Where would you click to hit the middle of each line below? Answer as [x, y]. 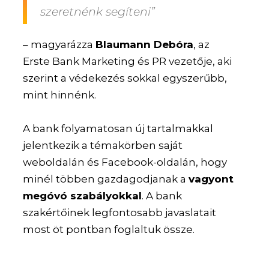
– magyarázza [59, 45]
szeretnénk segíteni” [98, 12]
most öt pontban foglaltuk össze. [109, 229]
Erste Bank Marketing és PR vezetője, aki [128, 62]
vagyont [211, 179]
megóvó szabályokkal [83, 195]
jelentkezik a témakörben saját [103, 145]
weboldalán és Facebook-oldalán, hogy [125, 162]
